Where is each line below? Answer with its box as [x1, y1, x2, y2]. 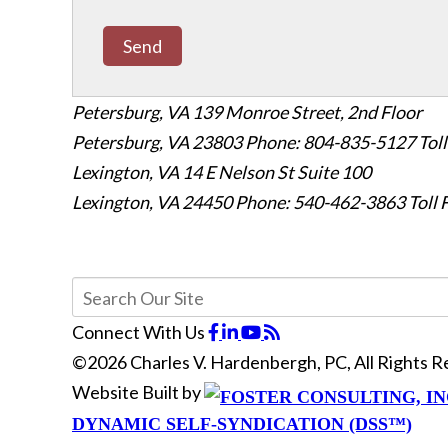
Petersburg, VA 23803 [72, 131, 245, 154]
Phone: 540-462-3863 [235, 191, 405, 214]
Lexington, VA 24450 [72, 191, 235, 214]
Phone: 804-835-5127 [245, 131, 415, 154]
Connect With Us [72, 321, 205, 344]
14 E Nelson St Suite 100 [182, 161, 371, 184]
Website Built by [72, 381, 204, 404]
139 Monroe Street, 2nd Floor [192, 101, 422, 124]
